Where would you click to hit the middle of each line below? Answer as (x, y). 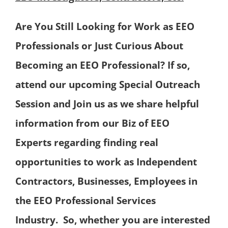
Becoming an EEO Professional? (91, 65)
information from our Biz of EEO (92, 123)
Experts (35, 143)
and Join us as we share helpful (126, 104)
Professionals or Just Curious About (99, 46)
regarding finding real (106, 143)
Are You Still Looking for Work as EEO (105, 27)
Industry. (39, 220)
